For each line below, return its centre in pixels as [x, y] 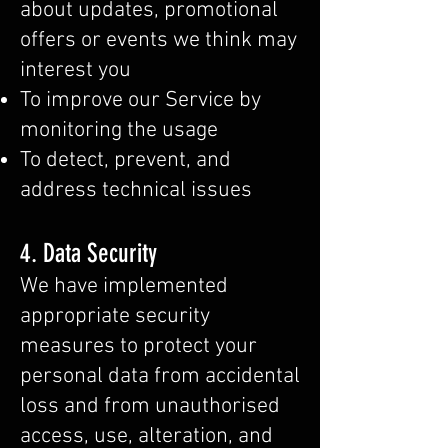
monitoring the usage [119, 130]
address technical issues [136, 190]
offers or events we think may [158, 40]
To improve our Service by [140, 100]
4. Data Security [88, 253]
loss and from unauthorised [150, 406]
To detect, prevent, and [125, 160]
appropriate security [115, 316]
